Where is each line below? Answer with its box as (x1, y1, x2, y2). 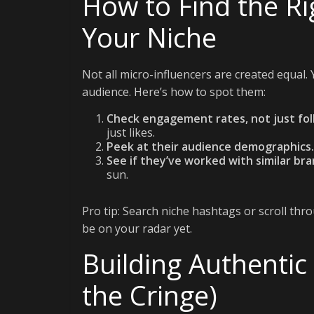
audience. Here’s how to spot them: (82, 84, 266, 100)
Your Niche (82, 19, 217, 55)
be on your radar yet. (82, 221, 192, 236)
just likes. (107, 125, 155, 140)
